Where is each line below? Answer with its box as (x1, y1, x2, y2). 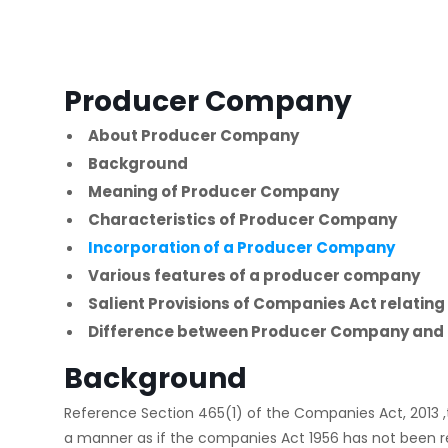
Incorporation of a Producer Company (88, 237, 398, 258)
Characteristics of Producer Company (88, 209, 400, 230)
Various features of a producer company (88, 265, 423, 286)
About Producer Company (88, 125, 299, 146)
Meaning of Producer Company (88, 181, 342, 202)
